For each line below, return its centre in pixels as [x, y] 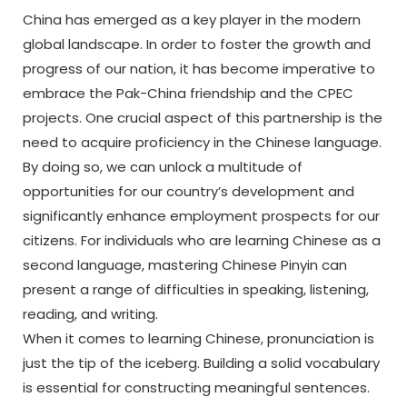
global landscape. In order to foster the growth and [197, 44]
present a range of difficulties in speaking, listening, [196, 289]
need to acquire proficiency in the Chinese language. [202, 142]
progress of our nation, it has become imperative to [199, 69]
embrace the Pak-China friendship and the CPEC [188, 93]
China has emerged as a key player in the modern [192, 20]
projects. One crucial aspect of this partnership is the [203, 118]
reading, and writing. [90, 314]
